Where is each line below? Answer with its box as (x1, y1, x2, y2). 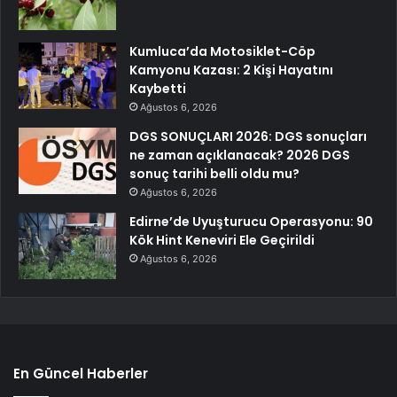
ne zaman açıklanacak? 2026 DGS (129, 146, 350, 165)
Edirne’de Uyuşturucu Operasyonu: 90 (129, 213, 373, 231)
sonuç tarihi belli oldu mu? (129, 165, 300, 183)
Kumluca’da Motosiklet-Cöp (129, 43, 315, 61)
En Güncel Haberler (13, 364, 148, 384)
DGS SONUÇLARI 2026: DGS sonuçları (129, 128, 367, 146)
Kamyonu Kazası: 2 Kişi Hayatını (129, 61, 333, 80)
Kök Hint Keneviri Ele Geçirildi (129, 231, 315, 250)
